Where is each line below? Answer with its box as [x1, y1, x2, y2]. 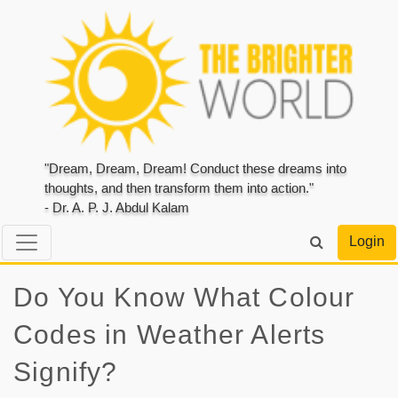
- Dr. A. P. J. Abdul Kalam [44, 200, 189, 216]
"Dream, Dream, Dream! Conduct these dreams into [44, 161, 346, 177]
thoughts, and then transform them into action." [44, 180, 314, 196]
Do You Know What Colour [13, 282, 355, 312]
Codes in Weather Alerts [13, 319, 326, 349]
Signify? [13, 356, 118, 386]
